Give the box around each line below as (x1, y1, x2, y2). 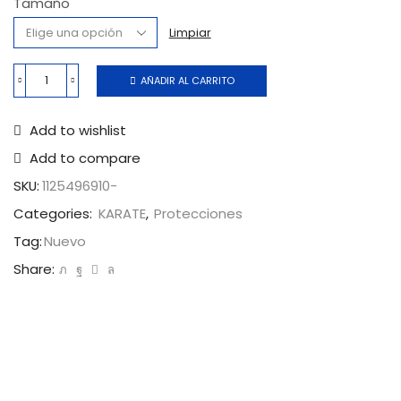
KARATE (98, 204, 146, 224)
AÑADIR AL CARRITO (140, 73, 235, 88)
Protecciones (154, 204, 243, 224)
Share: (13, 260, 55, 279)
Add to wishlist (30, 121, 126, 141)
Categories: (13, 204, 96, 224)
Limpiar (168, 23, 211, 41)
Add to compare (30, 149, 141, 168)
